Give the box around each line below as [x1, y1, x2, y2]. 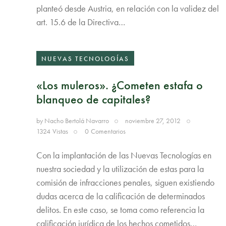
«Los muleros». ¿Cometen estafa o [36, 77, 203, 93]
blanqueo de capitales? [36, 91, 150, 107]
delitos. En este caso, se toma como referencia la [36, 204, 204, 216]
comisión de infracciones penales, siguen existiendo [36, 177, 214, 189]
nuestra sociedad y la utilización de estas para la [36, 163, 204, 175]
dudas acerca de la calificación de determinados [36, 190, 205, 202]
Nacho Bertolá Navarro [44, 116, 109, 126]
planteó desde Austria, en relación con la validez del [36, 2, 219, 14]
